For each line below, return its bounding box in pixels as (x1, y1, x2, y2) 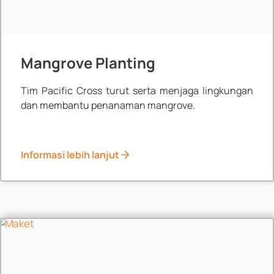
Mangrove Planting (20, 52, 155, 73)
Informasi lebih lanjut (20, 147, 119, 161)
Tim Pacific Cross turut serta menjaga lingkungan (20, 83, 254, 97)
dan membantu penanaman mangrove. (20, 98, 195, 112)
